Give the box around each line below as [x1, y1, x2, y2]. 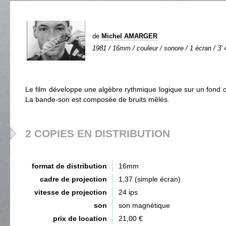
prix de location [53, 214, 107, 222]
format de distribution [32, 162, 107, 170]
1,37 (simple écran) [119, 175, 181, 183]
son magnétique [119, 201, 170, 209]
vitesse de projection [34, 188, 107, 196]
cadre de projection [40, 175, 107, 183]
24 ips [119, 188, 138, 196]
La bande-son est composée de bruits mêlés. [25, 95, 169, 103]
